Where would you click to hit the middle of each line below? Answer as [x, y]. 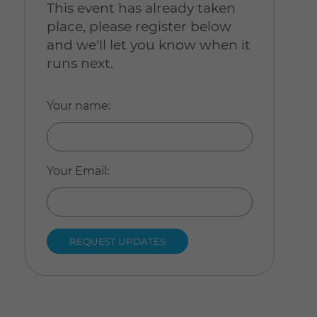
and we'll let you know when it [148, 45]
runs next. [80, 64]
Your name [77, 106]
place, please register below [139, 27]
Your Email [76, 171]
